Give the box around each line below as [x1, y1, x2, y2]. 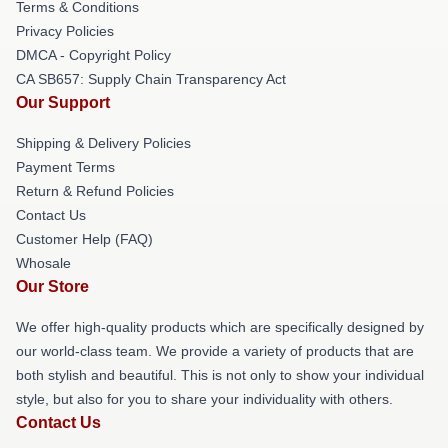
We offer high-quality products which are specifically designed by [16, 319, 424, 335]
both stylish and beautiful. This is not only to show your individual [16, 367, 424, 383]
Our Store [16, 278, 89, 295]
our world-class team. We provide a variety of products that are [16, 343, 414, 359]
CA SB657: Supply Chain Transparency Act [16, 71, 286, 87]
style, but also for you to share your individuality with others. [16, 391, 393, 407]
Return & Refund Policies [16, 183, 174, 199]
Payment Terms [16, 159, 115, 175]
